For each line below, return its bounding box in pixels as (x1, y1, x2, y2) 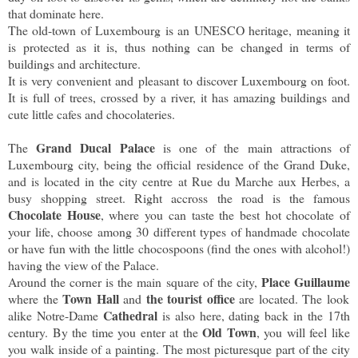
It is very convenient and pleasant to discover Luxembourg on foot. (8, 71, 350, 89)
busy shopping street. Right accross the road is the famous (8, 189, 350, 206)
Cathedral (102, 305, 162, 324)
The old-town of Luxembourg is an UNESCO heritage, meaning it (8, 21, 350, 38)
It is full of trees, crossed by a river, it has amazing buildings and (8, 88, 350, 105)
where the (8, 289, 62, 307)
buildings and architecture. (8, 54, 141, 72)
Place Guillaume (261, 272, 351, 291)
